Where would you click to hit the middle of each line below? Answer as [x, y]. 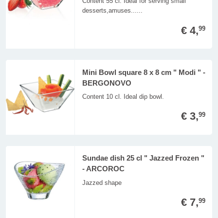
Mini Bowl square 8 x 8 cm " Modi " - [144, 72]
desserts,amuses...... [112, 11]
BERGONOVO [107, 83]
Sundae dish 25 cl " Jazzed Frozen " [143, 158]
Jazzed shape [102, 182]
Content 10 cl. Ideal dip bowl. [123, 97]
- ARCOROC [103, 169]
